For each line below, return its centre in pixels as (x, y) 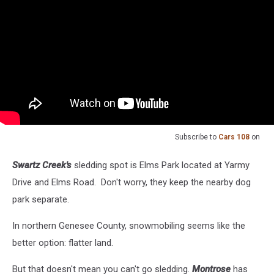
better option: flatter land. (63, 243)
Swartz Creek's (42, 165)
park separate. (41, 200)
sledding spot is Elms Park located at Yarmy (161, 165)
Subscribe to (197, 137)
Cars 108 (234, 137)
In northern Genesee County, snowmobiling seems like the (129, 226)
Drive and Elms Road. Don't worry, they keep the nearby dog (131, 183)
